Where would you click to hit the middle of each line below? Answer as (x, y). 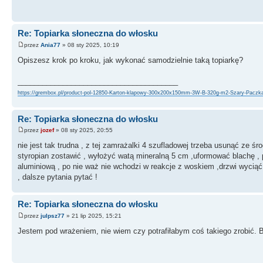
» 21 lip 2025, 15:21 (93, 215)
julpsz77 (53, 215)
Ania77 (50, 45)
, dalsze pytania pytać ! (58, 177)
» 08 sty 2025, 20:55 (83, 130)
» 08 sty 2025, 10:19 (90, 45)
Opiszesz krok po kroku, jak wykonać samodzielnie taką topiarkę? (130, 60)
